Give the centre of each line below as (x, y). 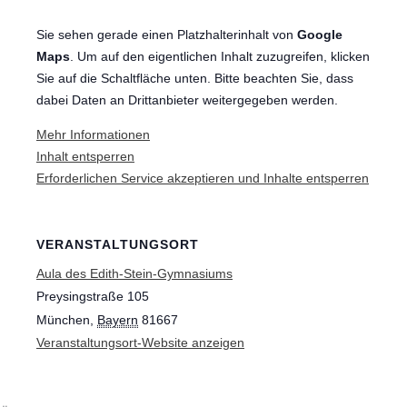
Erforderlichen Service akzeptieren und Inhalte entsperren (203, 179)
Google (320, 35)
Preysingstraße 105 (93, 297)
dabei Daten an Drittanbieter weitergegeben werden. (187, 100)
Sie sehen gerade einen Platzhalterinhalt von (167, 35)
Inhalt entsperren (85, 157)
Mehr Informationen (93, 135)
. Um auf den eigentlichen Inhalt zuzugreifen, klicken (220, 57)
